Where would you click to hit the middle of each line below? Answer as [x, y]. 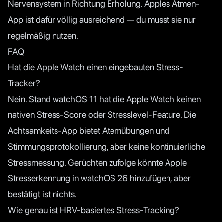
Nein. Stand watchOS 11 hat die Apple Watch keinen [104, 99]
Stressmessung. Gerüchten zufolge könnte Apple [97, 162]
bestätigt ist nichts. [42, 194]
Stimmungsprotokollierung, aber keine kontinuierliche [107, 146]
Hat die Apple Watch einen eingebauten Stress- [96, 67]
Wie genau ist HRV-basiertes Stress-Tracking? [94, 210]
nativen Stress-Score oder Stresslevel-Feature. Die [102, 114]
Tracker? [24, 83]
